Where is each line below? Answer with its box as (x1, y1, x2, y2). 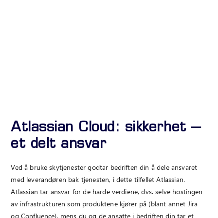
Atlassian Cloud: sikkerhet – (11, 121, 201, 136)
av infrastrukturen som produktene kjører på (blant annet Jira (11, 199, 198, 208)
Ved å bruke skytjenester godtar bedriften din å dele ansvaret (11, 162, 198, 172)
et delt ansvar (11, 138, 107, 152)
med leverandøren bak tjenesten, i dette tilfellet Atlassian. (11, 174, 185, 184)
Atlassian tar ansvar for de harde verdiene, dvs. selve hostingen (11, 186, 203, 196)
